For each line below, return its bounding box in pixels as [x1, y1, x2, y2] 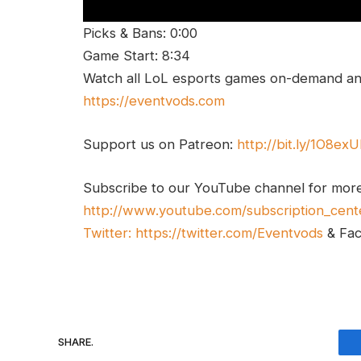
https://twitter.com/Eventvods [135, 224, 323, 241]
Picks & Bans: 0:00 [83, 25, 197, 42]
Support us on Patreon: [83, 135, 237, 152]
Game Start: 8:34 [83, 48, 190, 64]
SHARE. [58, 335, 93, 349]
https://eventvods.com [83, 93, 225, 110]
